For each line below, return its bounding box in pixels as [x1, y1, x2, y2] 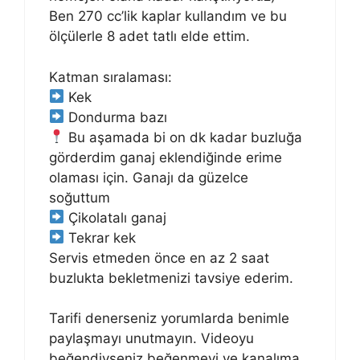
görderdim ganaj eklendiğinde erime [49, 149, 282, 166]
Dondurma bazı [64, 108, 168, 125]
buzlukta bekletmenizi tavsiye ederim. [49, 269, 293, 286]
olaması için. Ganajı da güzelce [49, 169, 248, 186]
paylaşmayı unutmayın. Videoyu [49, 330, 254, 347]
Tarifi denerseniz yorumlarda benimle [49, 310, 289, 327]
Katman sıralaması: [49, 68, 172, 85]
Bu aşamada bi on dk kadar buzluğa [64, 129, 303, 145]
